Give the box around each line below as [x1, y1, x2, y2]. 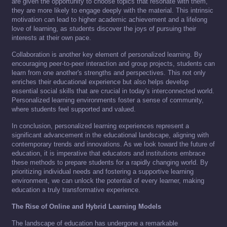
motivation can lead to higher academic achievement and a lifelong [12, 16, 207, 24]
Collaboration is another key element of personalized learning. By [12, 51, 202, 59]
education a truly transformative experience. [12, 186, 140, 194]
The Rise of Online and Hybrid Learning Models [12, 203, 161, 211]
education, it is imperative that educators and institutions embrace [12, 149, 205, 158]
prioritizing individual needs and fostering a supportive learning [12, 168, 194, 176]
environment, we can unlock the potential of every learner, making [12, 177, 204, 185]
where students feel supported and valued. [12, 105, 136, 113]
